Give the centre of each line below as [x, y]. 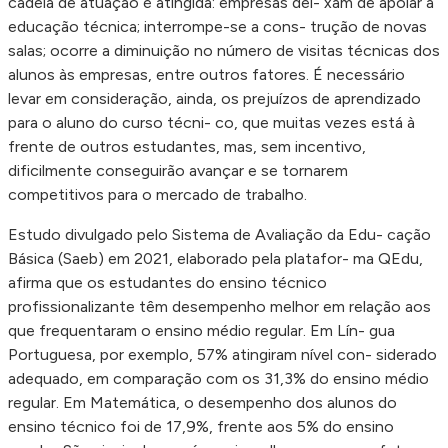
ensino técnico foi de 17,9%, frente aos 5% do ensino [201, 426]
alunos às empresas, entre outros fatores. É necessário [206, 74]
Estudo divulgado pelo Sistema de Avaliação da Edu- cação [219, 234]
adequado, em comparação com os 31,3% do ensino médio [218, 378]
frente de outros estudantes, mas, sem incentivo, [187, 146]
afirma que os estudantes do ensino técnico [167, 282]
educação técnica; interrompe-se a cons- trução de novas [217, 26]
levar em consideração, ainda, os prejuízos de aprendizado [214, 98]
